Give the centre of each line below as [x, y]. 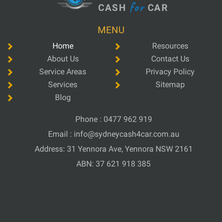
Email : [61, 134]
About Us [63, 59]
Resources [170, 46]
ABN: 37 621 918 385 [113, 164]
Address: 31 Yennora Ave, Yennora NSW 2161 [113, 149]
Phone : [89, 119]
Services [63, 85]
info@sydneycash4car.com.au [126, 134]
